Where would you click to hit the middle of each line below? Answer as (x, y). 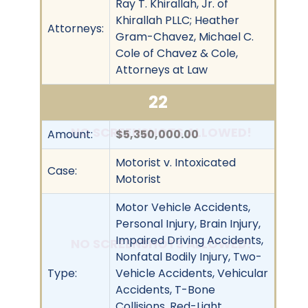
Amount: (70, 134)
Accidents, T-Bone (165, 289)
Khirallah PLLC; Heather (177, 20)
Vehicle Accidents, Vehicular (192, 273)
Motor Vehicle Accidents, (183, 207)
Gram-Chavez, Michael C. (185, 36)
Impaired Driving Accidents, (189, 240)
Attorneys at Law (162, 69)
